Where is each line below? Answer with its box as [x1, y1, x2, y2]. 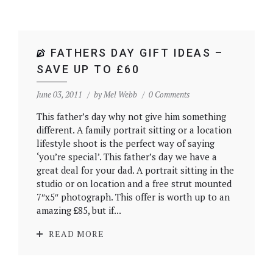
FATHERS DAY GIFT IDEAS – [51, 46, 223, 59]
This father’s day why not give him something [37, 110, 226, 122]
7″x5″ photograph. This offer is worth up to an [37, 191, 230, 203]
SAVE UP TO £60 [37, 63, 140, 76]
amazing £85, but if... [37, 204, 121, 216]
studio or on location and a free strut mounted [37, 177, 232, 190]
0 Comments [149, 89, 190, 100]
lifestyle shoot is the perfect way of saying [37, 137, 214, 149]
